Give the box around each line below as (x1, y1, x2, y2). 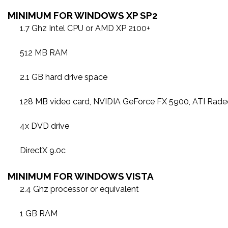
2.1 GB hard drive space (20, 72, 107, 82)
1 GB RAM (20, 209, 58, 218)
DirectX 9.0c (20, 146, 66, 155)
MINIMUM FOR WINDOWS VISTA (8, 170, 154, 182)
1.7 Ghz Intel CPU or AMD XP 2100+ (20, 23, 150, 33)
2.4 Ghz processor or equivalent (20, 184, 139, 194)
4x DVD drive (20, 121, 69, 131)
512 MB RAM (20, 48, 68, 58)
